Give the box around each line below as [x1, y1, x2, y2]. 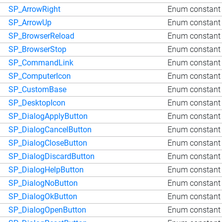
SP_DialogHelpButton [8, 165, 84, 174]
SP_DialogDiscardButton [8, 151, 95, 161]
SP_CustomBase [8, 84, 66, 94]
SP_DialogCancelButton [8, 124, 92, 134]
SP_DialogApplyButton [8, 111, 88, 121]
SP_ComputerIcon [8, 71, 71, 81]
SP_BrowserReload [8, 31, 74, 41]
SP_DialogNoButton [8, 178, 78, 188]
